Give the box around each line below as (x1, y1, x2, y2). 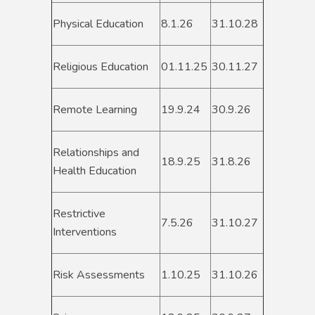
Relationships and (53, 145, 139, 161)
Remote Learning (53, 102, 137, 118)
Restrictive (53, 206, 105, 222)
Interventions (53, 224, 120, 240)
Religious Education (53, 59, 148, 75)
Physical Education (53, 16, 143, 32)
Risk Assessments (53, 267, 145, 283)
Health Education (53, 163, 136, 179)
